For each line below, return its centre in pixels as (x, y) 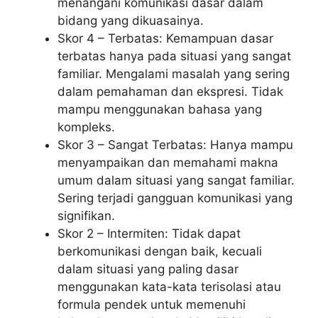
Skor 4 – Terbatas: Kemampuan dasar (165, 38)
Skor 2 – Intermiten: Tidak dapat (149, 233)
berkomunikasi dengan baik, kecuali (160, 251)
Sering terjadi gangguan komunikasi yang (175, 198)
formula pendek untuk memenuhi (152, 304)
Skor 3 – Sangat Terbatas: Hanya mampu (175, 144)
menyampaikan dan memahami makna (168, 162)
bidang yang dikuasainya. (131, 20)
